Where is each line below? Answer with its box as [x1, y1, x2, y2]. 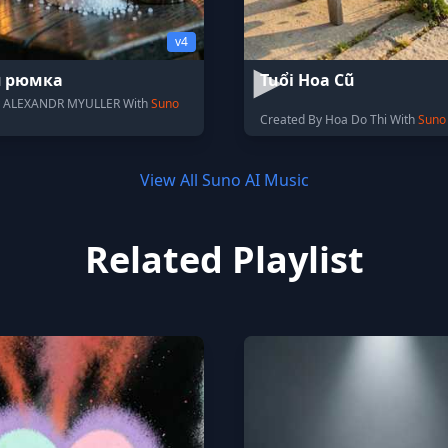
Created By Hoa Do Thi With [260, 111, 418, 128]
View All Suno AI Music [139, 169, 309, 191]
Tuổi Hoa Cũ [260, 69, 355, 91]
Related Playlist [84, 235, 364, 284]
